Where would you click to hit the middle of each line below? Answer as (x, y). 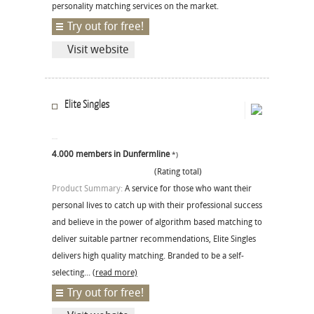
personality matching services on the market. (135, 7)
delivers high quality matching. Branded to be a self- (148, 256)
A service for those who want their (188, 189)
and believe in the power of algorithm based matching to (157, 223)
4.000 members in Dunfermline (111, 155)
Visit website (98, 50)
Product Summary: (88, 189)
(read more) (115, 273)
